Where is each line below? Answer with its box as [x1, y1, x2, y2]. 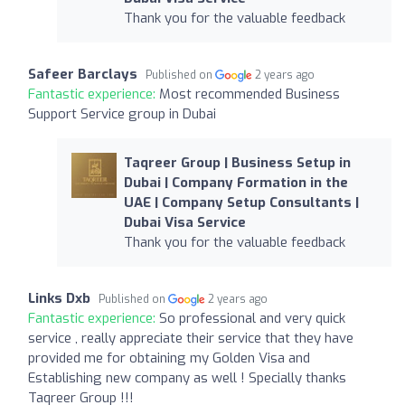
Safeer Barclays [28, 64, 137, 83]
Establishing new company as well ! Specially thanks [28, 368, 346, 387]
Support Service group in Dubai [28, 104, 216, 123]
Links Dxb [28, 288, 90, 307]
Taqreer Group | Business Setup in [123, 153, 351, 172]
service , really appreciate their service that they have [28, 328, 353, 347]
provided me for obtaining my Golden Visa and [28, 348, 310, 367]
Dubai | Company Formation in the [123, 173, 348, 192]
